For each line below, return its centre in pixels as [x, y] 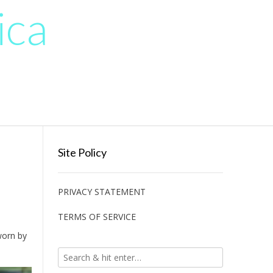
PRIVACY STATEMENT [101, 192]
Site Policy [82, 152]
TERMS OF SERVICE [97, 217]
